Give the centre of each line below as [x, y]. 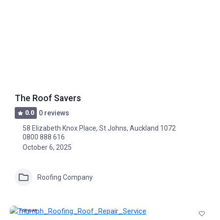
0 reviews [54, 113]
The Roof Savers [48, 98]
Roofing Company [65, 177]
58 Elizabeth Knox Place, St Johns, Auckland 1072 [99, 128]
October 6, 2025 [47, 147]
